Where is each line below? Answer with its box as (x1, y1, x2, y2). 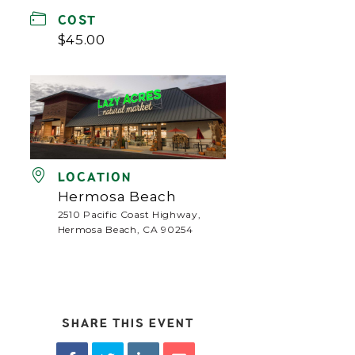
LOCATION (58, 168, 132, 186)
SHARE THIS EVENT (61, 315, 194, 331)
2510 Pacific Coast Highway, (57, 208, 201, 220)
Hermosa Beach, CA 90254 (57, 223, 193, 235)
